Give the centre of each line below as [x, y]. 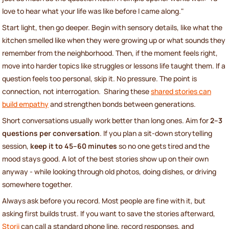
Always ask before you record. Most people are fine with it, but [104, 200]
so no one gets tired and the [163, 146]
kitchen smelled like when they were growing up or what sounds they [114, 40]
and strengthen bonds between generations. [122, 104]
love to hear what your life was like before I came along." [93, 11]
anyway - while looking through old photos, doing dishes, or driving [109, 171]
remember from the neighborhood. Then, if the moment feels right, [110, 53]
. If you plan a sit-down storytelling [156, 133]
